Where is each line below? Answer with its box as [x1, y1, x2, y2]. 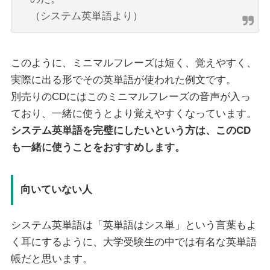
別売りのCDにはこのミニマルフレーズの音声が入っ [10, 91, 251, 103]
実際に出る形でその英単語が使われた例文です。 [10, 74, 236, 86]
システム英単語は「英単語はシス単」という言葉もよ [10, 219, 257, 231]
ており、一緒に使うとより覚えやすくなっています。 [10, 108, 257, 120]
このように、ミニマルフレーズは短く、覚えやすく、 [10, 57, 257, 69]
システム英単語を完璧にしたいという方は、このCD [10, 125, 251, 137]
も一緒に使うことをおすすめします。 [10, 142, 185, 154]
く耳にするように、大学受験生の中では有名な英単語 [10, 236, 257, 248]
